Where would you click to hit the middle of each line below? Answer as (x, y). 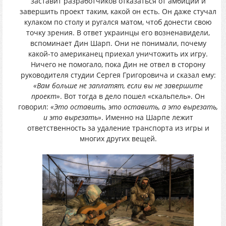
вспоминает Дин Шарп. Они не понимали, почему (118, 43)
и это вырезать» (72, 118)
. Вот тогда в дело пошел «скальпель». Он (132, 96)
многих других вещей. (118, 139)
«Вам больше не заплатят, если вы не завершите (118, 86)
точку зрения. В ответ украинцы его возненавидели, (118, 33)
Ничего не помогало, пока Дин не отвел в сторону (118, 65)
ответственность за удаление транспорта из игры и (118, 128)
